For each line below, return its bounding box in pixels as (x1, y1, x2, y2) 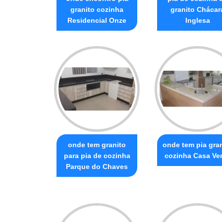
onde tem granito (68, 140, 126, 149)
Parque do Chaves (66, 162, 128, 170)
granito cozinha (70, 5, 123, 13)
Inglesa (185, 16, 210, 24)
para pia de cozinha (63, 151, 130, 160)
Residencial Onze (67, 16, 126, 24)
